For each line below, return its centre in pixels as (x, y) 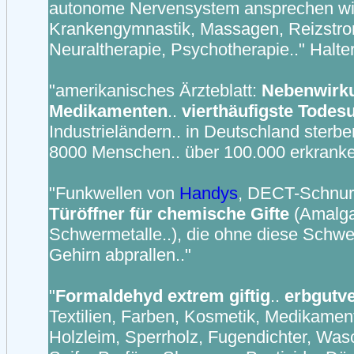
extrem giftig (219, 296)
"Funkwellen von (114, 193)
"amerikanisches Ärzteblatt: (155, 90)
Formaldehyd (109, 296)
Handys (209, 193)
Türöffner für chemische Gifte (171, 214)
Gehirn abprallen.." (120, 255)
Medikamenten (108, 111)
